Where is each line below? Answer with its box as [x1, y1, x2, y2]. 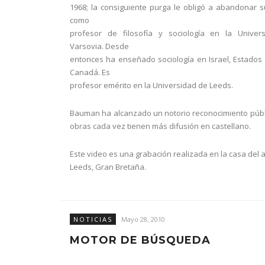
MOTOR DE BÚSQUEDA [70, 234, 211, 247]
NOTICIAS [73, 215, 112, 224]
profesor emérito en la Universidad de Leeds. [70, 80, 233, 91]
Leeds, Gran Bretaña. [70, 161, 146, 172]
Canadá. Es [70, 67, 110, 77]
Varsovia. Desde [70, 41, 129, 51]
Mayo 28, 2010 [121, 215, 165, 224]
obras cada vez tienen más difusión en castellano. [70, 121, 251, 131]
